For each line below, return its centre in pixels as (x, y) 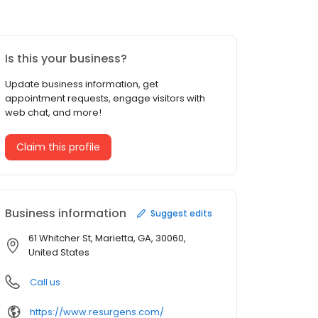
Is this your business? (66, 59)
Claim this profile (58, 147)
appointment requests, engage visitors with (105, 99)
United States (59, 253)
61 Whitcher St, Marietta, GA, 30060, (107, 238)
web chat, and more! (53, 113)
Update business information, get (82, 84)
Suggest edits (181, 213)
